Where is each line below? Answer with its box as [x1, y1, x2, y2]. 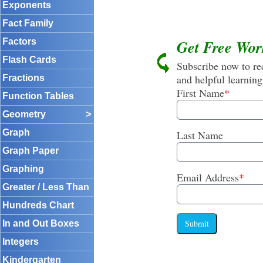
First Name [176, 86, 224, 100]
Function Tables [2, 91, 74, 101]
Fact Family [2, 18, 53, 28]
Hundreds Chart [2, 200, 74, 210]
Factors [2, 36, 36, 46]
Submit [184, 218, 209, 230]
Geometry [2, 109, 46, 119]
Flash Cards [2, 55, 56, 65]
